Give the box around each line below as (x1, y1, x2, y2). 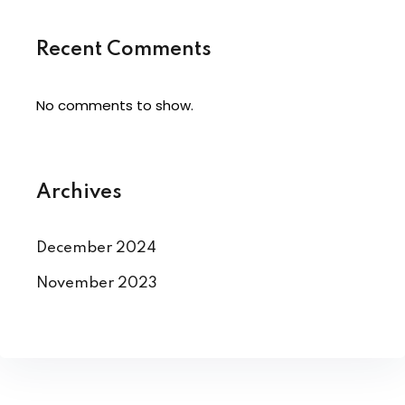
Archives (36, 183, 122, 202)
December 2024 (36, 240, 156, 256)
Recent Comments (36, 40, 212, 60)
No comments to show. (36, 96, 193, 115)
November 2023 (36, 276, 157, 291)
